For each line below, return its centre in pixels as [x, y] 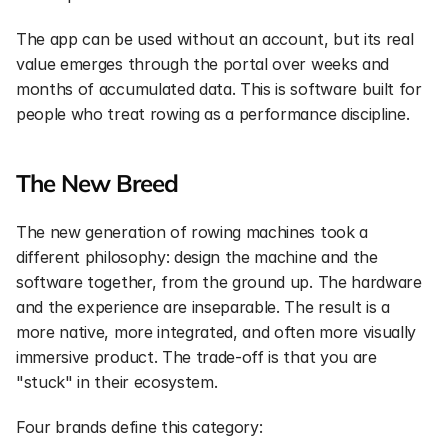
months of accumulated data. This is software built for [219, 89]
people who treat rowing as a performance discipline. [213, 114]
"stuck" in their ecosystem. [117, 382]
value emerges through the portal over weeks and [202, 64]
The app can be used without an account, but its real [215, 39]
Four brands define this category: [139, 427]
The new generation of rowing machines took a [192, 232]
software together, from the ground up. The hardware [219, 282]
